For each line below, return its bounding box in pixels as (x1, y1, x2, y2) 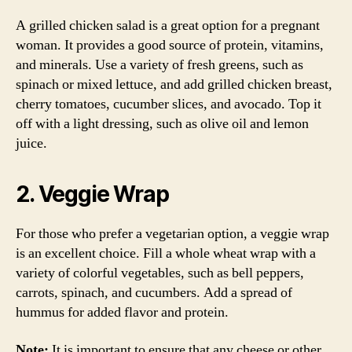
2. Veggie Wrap (16, 181, 169, 207)
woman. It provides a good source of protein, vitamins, (16, 36, 324, 54)
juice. (16, 134, 47, 152)
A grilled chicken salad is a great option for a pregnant (16, 16, 320, 35)
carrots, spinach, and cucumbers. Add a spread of (16, 284, 292, 302)
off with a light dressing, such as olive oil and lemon (16, 115, 309, 133)
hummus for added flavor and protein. (16, 303, 229, 321)
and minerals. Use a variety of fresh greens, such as (16, 56, 303, 74)
